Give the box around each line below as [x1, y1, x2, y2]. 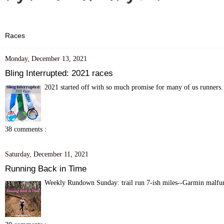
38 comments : [5, 124, 46, 133]
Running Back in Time [5, 163, 86, 173]
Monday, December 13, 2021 [5, 54, 87, 62]
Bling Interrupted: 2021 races [5, 67, 113, 78]
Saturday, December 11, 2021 [5, 149, 88, 158]
